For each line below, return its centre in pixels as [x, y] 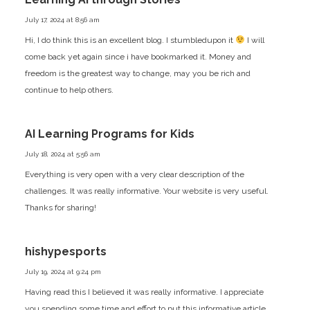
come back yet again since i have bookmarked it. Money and [138, 56]
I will [254, 40]
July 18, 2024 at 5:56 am [62, 154]
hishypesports [65, 251]
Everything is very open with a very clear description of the [134, 174]
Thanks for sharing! [60, 207]
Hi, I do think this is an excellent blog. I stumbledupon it [130, 40]
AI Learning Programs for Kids [109, 134]
